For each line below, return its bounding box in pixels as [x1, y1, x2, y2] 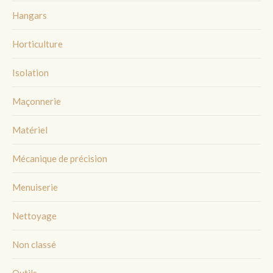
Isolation [12, 66, 49, 78]
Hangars [12, 9, 47, 21]
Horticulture [12, 38, 63, 49]
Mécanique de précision [12, 152, 107, 164]
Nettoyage [12, 210, 57, 221]
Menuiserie [12, 181, 58, 193]
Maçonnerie [12, 95, 61, 107]
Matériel [12, 124, 48, 135]
